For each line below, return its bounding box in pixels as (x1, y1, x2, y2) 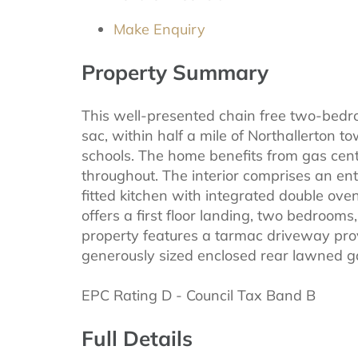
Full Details (82, 324, 193, 352)
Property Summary (82, 58, 268, 86)
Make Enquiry (113, 19, 205, 38)
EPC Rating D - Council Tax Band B (82, 285, 316, 304)
